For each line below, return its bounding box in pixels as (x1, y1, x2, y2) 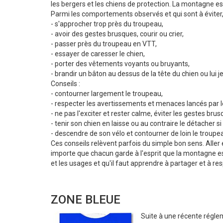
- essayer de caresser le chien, (51, 50, 145, 58)
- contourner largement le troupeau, (51, 90, 163, 98)
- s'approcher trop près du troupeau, (51, 20, 163, 28)
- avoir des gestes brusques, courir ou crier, (51, 30, 184, 38)
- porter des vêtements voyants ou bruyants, (51, 60, 190, 68)
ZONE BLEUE (51, 193, 120, 207)
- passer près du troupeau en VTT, (51, 40, 157, 48)
